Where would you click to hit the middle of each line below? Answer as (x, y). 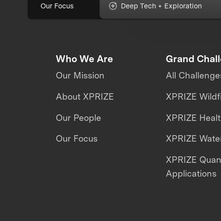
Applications (191, 173)
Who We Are (84, 58)
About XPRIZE (85, 96)
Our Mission (80, 75)
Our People (78, 117)
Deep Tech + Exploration (162, 6)
